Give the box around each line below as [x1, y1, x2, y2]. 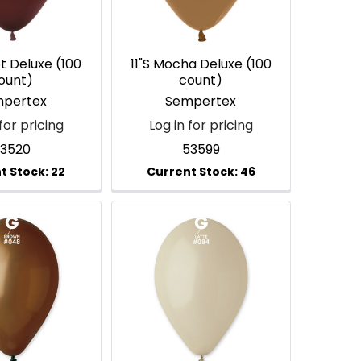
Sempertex [165, 91, 237, 110]
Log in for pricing [148, 115, 253, 135]
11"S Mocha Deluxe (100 [130, 54, 272, 73]
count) [179, 70, 223, 89]
